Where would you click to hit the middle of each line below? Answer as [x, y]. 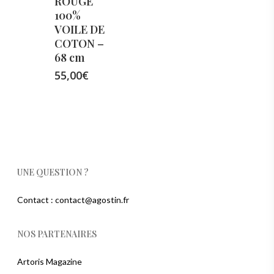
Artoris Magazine [50, 262]
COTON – [79, 44]
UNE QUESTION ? [53, 172]
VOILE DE [80, 30]
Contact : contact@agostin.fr [73, 200]
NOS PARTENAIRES [57, 234]
